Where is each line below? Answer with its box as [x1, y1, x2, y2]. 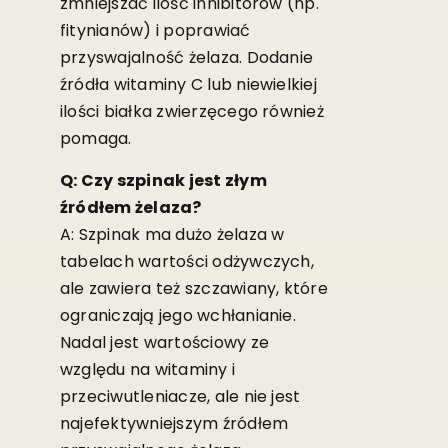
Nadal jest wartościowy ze [59, 330, 269, 354]
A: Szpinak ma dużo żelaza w [59, 222, 285, 246]
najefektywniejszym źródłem [59, 411, 289, 435]
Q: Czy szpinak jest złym [59, 168, 267, 192]
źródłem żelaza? [59, 195, 202, 219]
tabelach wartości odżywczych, [59, 249, 314, 273]
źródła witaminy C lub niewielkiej [59, 72, 317, 96]
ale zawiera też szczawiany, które [59, 276, 328, 300]
